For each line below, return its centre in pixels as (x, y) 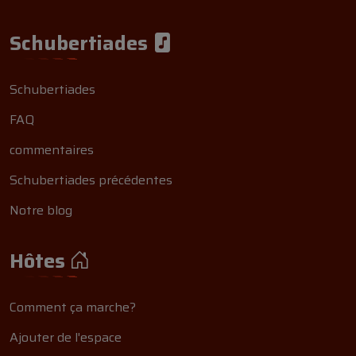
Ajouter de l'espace (66, 337)
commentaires (52, 150)
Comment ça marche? (73, 307)
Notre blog (41, 210)
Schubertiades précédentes (91, 180)
